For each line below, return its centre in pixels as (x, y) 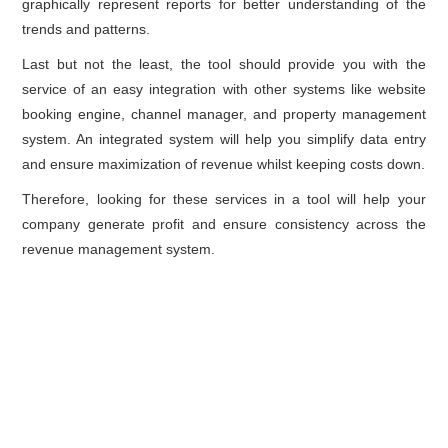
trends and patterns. (86, 29)
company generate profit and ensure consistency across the (224, 224)
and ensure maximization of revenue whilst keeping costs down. (224, 164)
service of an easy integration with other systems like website (224, 89)
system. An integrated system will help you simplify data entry (224, 139)
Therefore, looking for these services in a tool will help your (224, 199)
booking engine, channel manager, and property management (224, 114)
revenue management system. (119, 249)
